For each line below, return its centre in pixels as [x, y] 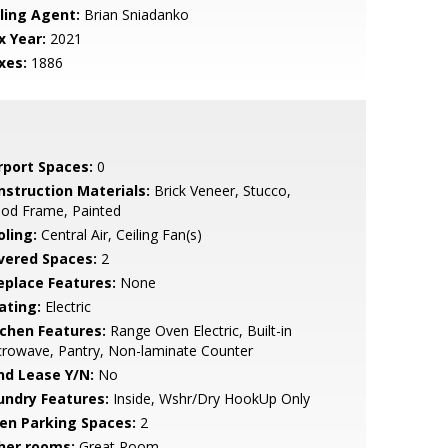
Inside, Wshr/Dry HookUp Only [209, 398]
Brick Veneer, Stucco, [220, 190]
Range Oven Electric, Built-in [198, 330]
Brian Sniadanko [134, 14]
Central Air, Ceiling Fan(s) [119, 234]
